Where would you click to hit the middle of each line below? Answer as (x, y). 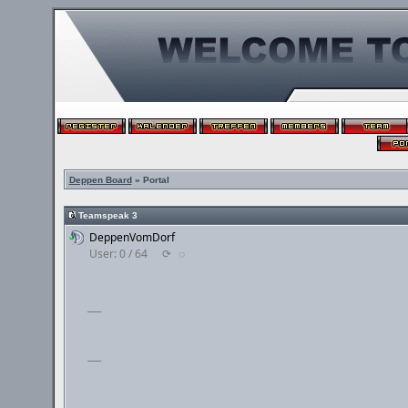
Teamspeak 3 (107, 215)
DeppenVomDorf (132, 237)
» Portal (150, 180)
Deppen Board (100, 180)
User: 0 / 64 (118, 254)
